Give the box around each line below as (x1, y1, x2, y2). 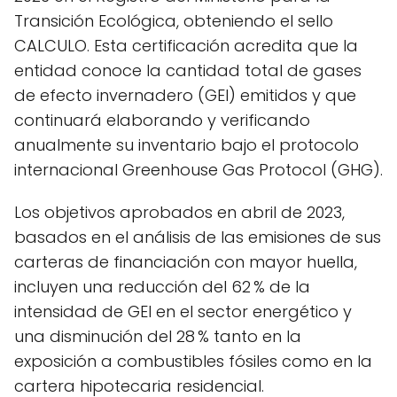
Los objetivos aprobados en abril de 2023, (14, 200, 345, 223)
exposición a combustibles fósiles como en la (14, 349, 372, 372)
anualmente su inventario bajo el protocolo (14, 133, 359, 156)
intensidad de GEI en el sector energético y (14, 300, 352, 323)
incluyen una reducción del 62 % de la (14, 275, 310, 298)
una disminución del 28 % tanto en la (14, 324, 301, 347)
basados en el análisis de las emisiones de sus (14, 225, 381, 248)
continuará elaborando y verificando (14, 108, 310, 131)
